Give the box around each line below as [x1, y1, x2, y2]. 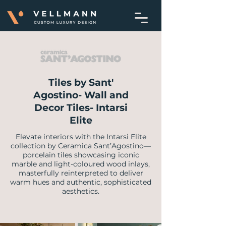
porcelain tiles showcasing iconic [22, 150, 139, 159]
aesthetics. [62, 187, 99, 196]
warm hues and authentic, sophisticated [10, 178, 151, 187]
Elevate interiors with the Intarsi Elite [15, 132, 146, 141]
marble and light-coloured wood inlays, [12, 159, 150, 168]
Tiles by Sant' [48, 77, 114, 88]
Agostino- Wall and [33, 89, 129, 101]
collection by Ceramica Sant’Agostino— [11, 141, 151, 150]
